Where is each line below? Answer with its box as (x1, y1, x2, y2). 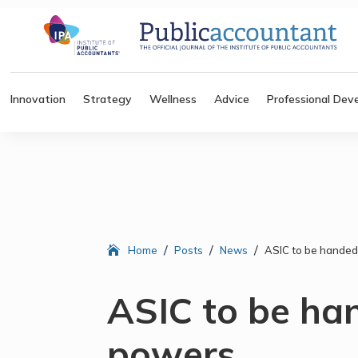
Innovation (10, 91, 66, 106)
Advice (214, 91, 250, 106)
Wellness (149, 91, 197, 106)
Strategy (83, 91, 133, 106)
